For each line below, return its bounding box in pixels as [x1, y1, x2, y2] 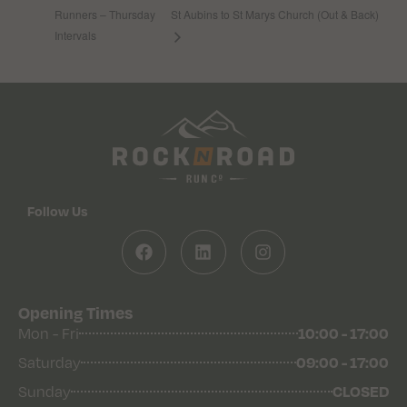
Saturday [18, 353, 81, 372]
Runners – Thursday [55, 5, 155, 22]
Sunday [18, 382, 71, 402]
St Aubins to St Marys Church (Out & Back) [171, 6, 380, 23]
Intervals [55, 27, 96, 44]
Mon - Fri [18, 324, 79, 343]
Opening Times [18, 302, 133, 323]
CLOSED [333, 382, 389, 402]
